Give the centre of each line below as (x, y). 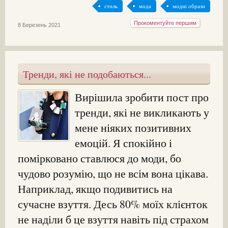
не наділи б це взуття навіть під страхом (113, 219)
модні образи (189, 6)
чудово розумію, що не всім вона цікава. (113, 174)
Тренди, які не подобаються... (87, 74)
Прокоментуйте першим (165, 23)
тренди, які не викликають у (142, 112)
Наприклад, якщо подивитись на (95, 189)
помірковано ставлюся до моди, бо (99, 158)
